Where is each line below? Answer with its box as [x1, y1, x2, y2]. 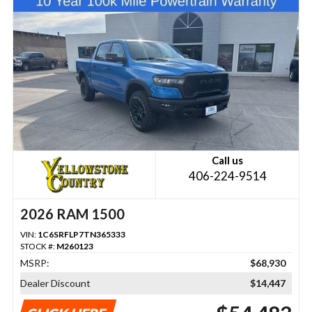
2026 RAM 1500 [19, 205, 125, 223]
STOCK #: [19, 241, 56, 252]
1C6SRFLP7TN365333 [37, 229, 125, 240]
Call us [212, 154, 244, 167]
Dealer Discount [19, 277, 91, 290]
